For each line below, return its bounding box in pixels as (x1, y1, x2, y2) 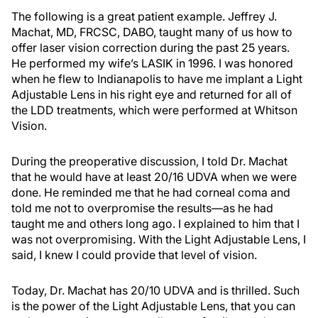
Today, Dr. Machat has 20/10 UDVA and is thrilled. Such (11, 283, 300, 298)
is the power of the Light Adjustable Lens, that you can (11, 299, 295, 314)
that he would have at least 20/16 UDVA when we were (11, 170, 297, 185)
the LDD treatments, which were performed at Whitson (11, 103, 297, 118)
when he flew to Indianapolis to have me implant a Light (11, 72, 302, 87)
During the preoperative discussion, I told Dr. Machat (11, 154, 287, 169)
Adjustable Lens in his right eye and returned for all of (11, 87, 292, 102)
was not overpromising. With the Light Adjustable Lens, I (11, 232, 306, 247)
